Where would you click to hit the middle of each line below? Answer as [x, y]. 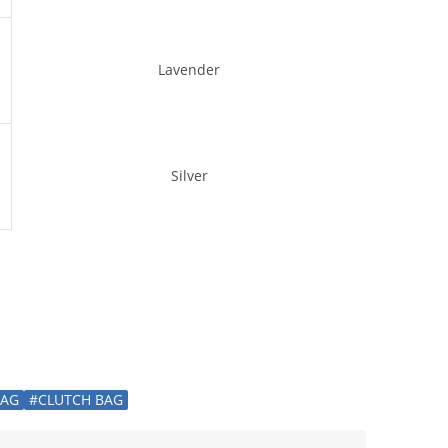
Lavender [189, 69]
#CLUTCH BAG [76, 399]
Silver [189, 175]
